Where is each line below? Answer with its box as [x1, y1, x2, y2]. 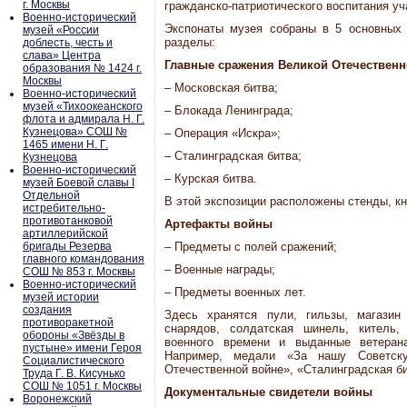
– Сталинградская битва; [164, 149, 302, 163]
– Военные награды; [164, 263, 275, 276]
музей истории [23, 291, 99, 303]
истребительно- [23, 202, 105, 214]
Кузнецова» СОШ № [23, 125, 127, 138]
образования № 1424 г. [23, 62, 142, 74]
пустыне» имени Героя [23, 342, 142, 354]
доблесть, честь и [23, 36, 113, 49]
